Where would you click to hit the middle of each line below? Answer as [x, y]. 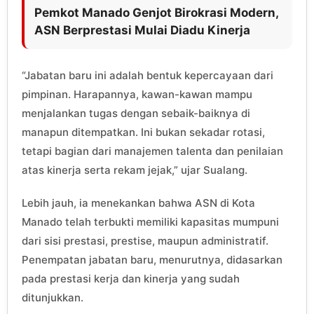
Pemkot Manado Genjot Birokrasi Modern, [156, 13]
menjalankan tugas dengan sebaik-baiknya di [136, 114]
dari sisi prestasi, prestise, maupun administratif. [145, 241]
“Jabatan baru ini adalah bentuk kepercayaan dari [148, 76]
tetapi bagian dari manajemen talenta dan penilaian [152, 151]
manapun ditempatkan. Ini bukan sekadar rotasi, [143, 132]
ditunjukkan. [53, 298]
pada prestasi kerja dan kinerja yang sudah [131, 279]
